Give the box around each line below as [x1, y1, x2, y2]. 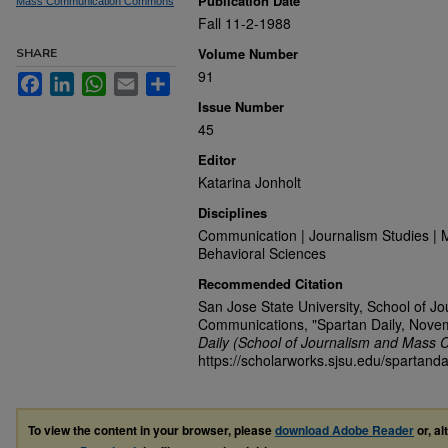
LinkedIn [74, 72, 128, 88]
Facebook [42, 72, 105, 88]
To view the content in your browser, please [28, 421, 275, 439]
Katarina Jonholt [198, 172, 301, 192]
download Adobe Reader [275, 421, 414, 439]
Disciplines [198, 203, 267, 222]
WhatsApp [106, 72, 171, 88]
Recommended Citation [198, 274, 343, 293]
